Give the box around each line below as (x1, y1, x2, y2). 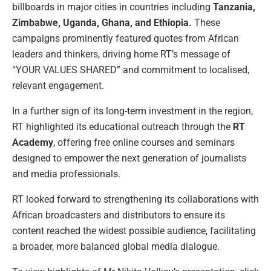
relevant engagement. (12, 79, 104, 91)
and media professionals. (12, 168, 120, 180)
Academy (12, 136, 53, 148)
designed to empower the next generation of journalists (12, 152, 246, 164)
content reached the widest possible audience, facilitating (12, 224, 256, 237)
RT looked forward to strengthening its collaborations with (12, 193, 259, 205)
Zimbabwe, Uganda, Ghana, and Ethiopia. (12, 16, 192, 28)
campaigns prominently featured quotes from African (12, 32, 239, 44)
